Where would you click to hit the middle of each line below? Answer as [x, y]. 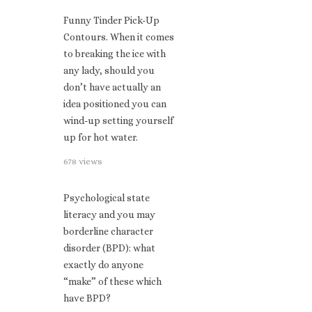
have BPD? [87, 298]
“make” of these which [112, 281]
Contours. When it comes [119, 37]
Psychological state [107, 198]
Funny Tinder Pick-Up [111, 20]
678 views [83, 161]
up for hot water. [101, 137]
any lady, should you [109, 70]
